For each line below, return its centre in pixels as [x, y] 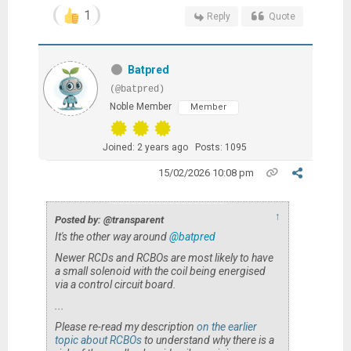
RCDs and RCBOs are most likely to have [179, 257]
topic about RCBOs [98, 340]
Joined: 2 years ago [145, 147]
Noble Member [140, 106]
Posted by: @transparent [109, 219]
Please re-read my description [125, 326]
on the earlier [226, 326]
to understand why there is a [208, 340]
